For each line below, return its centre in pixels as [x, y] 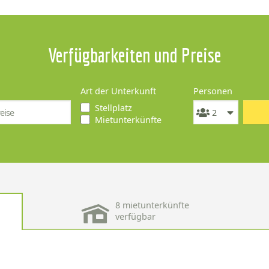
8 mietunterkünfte [152, 205]
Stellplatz [113, 108]
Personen [213, 91]
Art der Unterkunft [118, 91]
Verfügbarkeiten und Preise [134, 56]
